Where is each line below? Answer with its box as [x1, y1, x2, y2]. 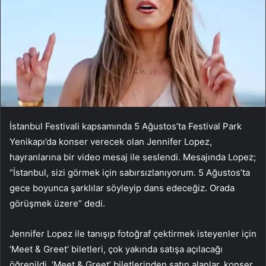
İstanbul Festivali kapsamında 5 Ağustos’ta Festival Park [9, 121, 242, 132]
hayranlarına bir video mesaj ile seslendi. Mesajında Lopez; [9, 151, 256, 163]
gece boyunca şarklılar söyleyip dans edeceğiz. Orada [9, 182, 235, 194]
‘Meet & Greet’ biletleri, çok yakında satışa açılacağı [9, 243, 223, 255]
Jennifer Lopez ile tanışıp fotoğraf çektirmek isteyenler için [9, 228, 256, 240]
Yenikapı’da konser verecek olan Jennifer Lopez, [9, 136, 212, 148]
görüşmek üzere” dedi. [9, 198, 105, 210]
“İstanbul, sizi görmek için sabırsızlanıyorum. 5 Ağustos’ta [9, 167, 250, 179]
